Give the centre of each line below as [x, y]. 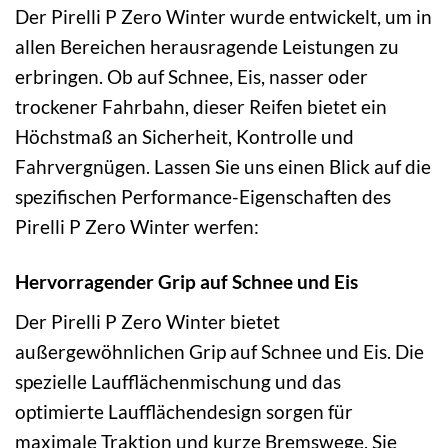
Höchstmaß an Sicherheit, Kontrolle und [184, 137]
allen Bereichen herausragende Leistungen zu [207, 47]
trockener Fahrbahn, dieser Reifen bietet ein [201, 107]
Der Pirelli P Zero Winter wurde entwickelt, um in [223, 17]
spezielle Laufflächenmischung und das [178, 381]
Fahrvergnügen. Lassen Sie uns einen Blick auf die [223, 167]
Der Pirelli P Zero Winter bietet [147, 321]
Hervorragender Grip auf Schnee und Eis [186, 282]
